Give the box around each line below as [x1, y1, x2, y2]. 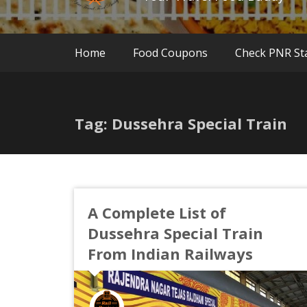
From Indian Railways [87, 243, 253, 264]
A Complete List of [87, 201, 226, 223]
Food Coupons [133, 45, 208, 60]
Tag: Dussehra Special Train [75, 112, 287, 134]
